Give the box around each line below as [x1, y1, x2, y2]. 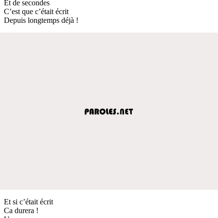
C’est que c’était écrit [4, 7, 69, 16]
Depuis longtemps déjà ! [4, 16, 78, 24]
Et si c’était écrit [4, 197, 53, 206]
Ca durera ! [4, 206, 38, 215]
